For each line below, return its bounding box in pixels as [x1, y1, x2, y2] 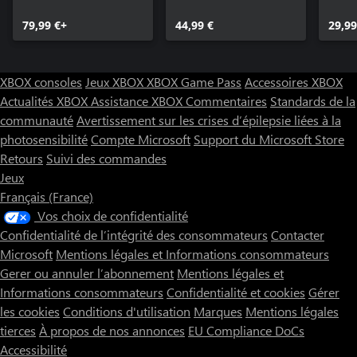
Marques [194, 302, 242, 320]
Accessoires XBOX [245, 73, 343, 90]
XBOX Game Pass [147, 73, 241, 90]
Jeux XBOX [85, 73, 147, 90]
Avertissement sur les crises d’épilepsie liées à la [76, 111, 341, 128]
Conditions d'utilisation [63, 302, 190, 320]
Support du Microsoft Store [194, 130, 344, 147]
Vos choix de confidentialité [37, 206, 188, 224]
